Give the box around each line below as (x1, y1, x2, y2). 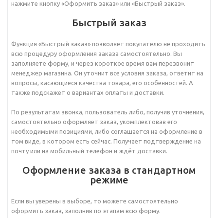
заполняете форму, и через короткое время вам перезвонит (11, 60, 194, 67)
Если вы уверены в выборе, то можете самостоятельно (11, 198, 178, 204)
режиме (90, 174, 128, 185)
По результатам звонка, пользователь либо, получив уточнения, (11, 109, 204, 115)
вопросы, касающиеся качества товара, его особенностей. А (11, 79, 193, 86)
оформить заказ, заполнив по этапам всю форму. (11, 207, 161, 214)
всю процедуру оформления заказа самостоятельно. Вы (11, 50, 182, 57)
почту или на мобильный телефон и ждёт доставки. (11, 147, 167, 154)
